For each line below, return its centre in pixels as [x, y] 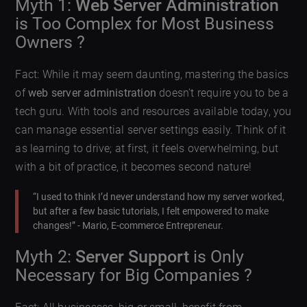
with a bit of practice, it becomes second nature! [134, 167]
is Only [217, 256]
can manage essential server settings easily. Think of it [151, 130]
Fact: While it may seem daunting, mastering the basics [152, 75]
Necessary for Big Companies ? [134, 275]
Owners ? [50, 42]
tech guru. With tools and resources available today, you [153, 112]
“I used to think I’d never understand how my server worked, [159, 197]
